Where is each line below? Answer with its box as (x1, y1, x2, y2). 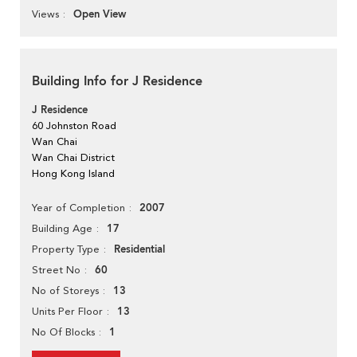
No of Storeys (32, 284, 99, 297)
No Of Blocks (32, 326, 95, 339)
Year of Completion (32, 202, 125, 214)
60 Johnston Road (32, 120, 116, 132)
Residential (114, 242, 165, 257)
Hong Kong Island (32, 167, 115, 180)
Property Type (32, 243, 100, 256)
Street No (32, 264, 80, 277)
